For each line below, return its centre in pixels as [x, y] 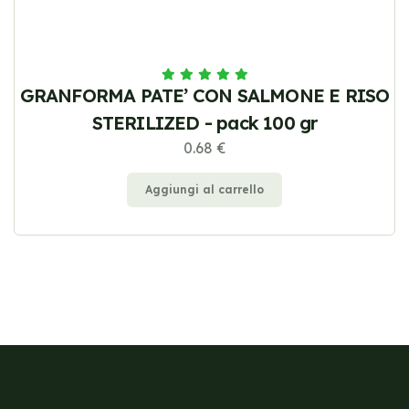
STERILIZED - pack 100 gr [204, 122]
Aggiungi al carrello [204, 189]
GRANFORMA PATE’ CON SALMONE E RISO [204, 95]
